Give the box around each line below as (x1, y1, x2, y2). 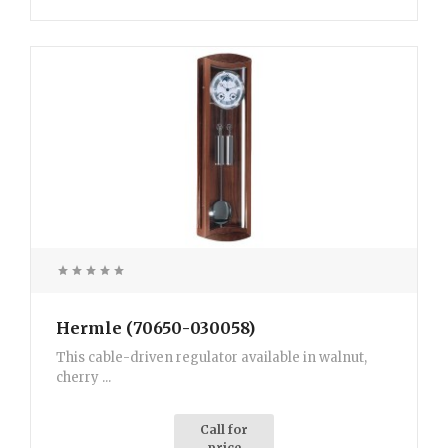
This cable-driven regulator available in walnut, (56, 349, 367, 367)
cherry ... (56, 369, 111, 387)
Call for (200, 422, 248, 438)
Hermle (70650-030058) (56, 318, 255, 339)
